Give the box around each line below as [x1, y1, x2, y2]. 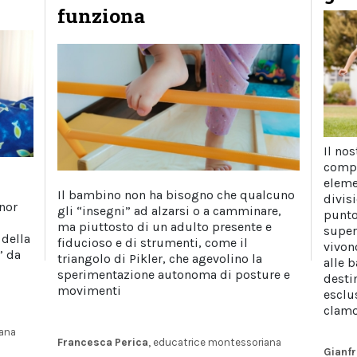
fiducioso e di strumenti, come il [57, 234, 249, 250]
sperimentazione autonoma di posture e [57, 266, 291, 282]
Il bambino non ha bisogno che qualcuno [57, 186, 296, 202]
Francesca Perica [57, 335, 149, 348]
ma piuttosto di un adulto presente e [57, 218, 273, 234]
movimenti [57, 282, 122, 298]
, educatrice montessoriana [148, 335, 282, 348]
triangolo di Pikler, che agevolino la [57, 250, 263, 266]
